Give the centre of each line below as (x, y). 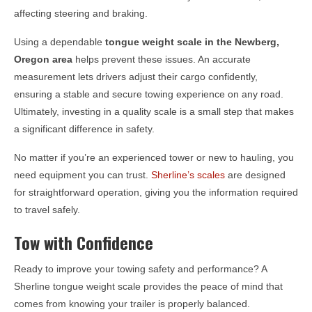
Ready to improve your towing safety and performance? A (140, 269)
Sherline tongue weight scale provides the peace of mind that (148, 287)
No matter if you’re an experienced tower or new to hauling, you (154, 157)
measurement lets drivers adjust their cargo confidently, (136, 76)
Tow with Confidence (84, 242)
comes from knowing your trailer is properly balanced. (132, 304)
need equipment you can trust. (83, 174)
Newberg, (257, 41)
